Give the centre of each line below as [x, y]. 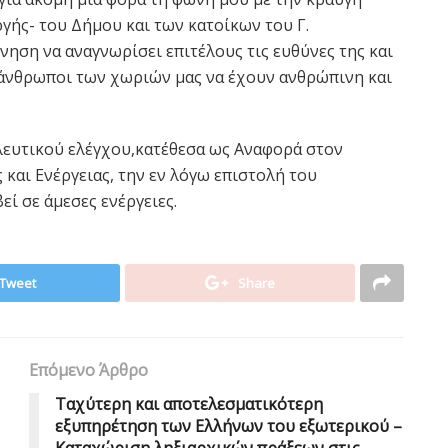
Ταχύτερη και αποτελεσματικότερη [189, 403]
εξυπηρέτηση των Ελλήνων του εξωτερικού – [228, 425]
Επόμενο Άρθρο [88, 369]
